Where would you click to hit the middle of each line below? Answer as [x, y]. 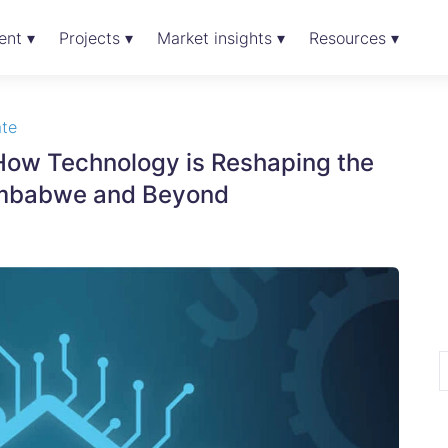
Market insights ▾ [220, 38]
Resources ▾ [353, 38]
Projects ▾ [95, 38]
